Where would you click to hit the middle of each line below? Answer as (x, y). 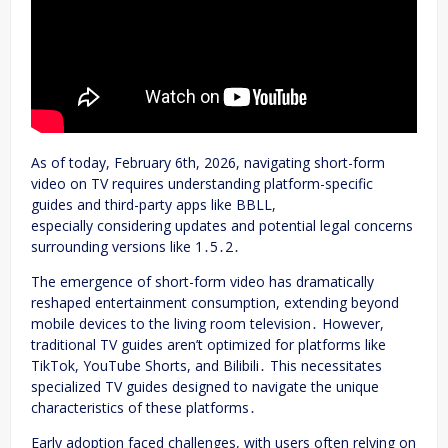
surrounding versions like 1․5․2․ (135, 247)
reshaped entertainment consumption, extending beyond (215, 303)
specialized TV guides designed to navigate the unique (205, 387)
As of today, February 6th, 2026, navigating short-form (208, 163)
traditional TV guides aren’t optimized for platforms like (208, 345)
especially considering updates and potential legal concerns (222, 226)
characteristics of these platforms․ (143, 408)
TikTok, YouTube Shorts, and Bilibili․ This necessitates (206, 366)
